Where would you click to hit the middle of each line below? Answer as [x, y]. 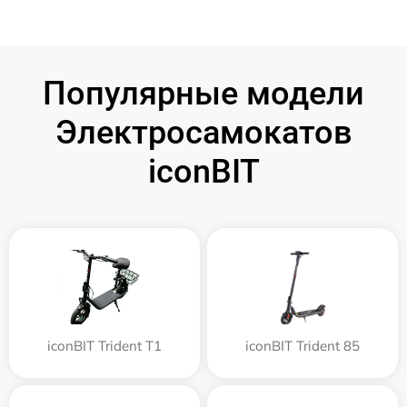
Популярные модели [203, 93]
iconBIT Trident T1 [104, 345]
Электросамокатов [203, 132]
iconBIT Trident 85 [303, 345]
